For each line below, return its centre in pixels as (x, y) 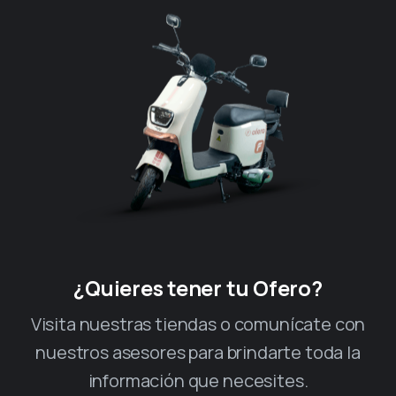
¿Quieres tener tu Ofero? (198, 288)
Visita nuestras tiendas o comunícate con (198, 324)
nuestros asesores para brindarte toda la (198, 352)
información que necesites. (198, 380)
